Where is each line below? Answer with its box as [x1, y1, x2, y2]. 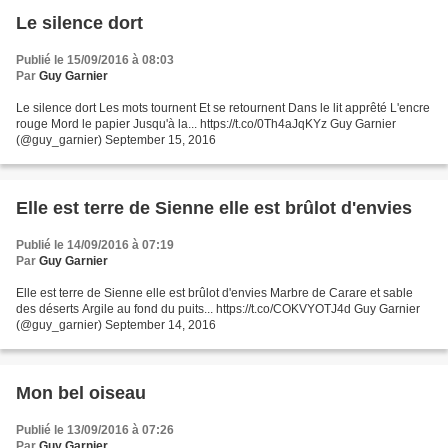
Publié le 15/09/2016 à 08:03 [16, 52, 174, 67]
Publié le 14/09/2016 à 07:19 [16, 237, 174, 252]
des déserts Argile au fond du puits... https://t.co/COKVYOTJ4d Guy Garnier [16, 301, 420, 316]
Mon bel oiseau [16, 382, 146, 403]
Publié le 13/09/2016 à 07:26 [16, 422, 174, 437]
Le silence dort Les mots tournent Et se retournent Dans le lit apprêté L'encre [16, 100, 430, 115]
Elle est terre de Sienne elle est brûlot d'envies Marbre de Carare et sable [16, 285, 413, 300]
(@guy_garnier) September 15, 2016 [16, 132, 216, 147]
